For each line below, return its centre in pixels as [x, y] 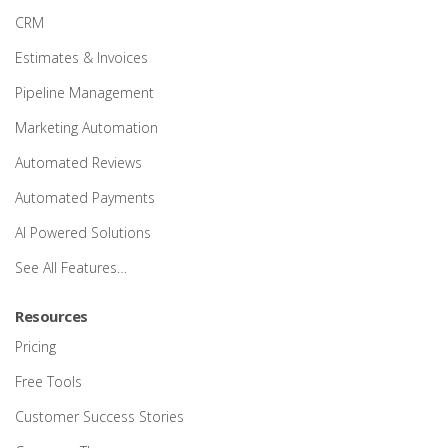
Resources [51, 316]
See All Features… [71, 268]
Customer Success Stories [99, 417]
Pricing [35, 347]
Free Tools [48, 382]
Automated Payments [85, 198]
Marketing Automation [86, 128]
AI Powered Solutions [83, 233]
